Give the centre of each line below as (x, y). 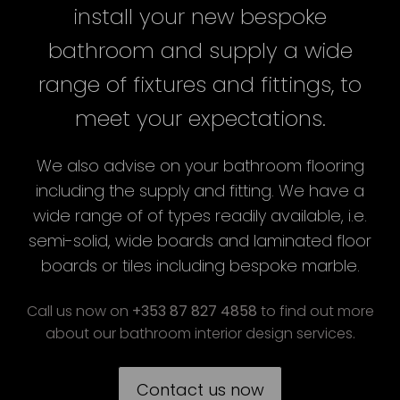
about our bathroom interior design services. (200, 333)
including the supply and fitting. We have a (200, 191)
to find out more (315, 311)
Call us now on (79, 311)
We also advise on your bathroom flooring (200, 166)
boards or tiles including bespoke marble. (200, 266)
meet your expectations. (200, 118)
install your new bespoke (200, 17)
